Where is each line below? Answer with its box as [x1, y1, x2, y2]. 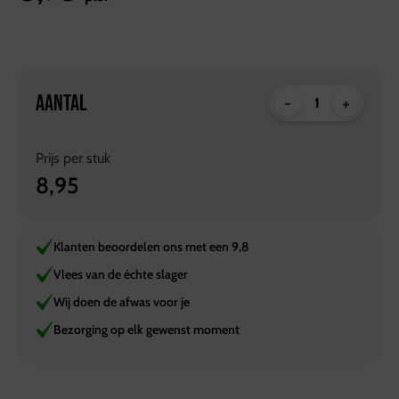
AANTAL [36, 89, 87, 118]
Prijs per [36, 150, 86, 167]
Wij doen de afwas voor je [53, 294, 190, 310]
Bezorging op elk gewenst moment [53, 322, 240, 338]
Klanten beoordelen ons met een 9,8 [53, 239, 248, 255]
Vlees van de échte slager [53, 266, 188, 282]
